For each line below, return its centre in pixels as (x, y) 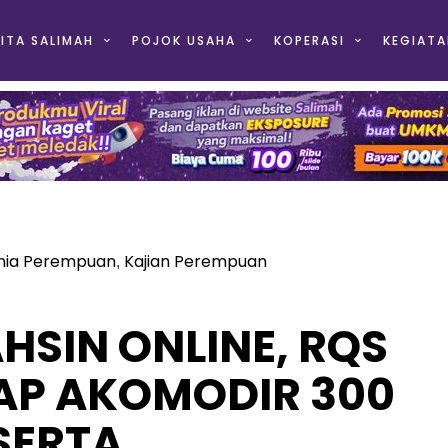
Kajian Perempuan (195, 261)
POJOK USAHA (183, 40)
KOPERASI (309, 40)
